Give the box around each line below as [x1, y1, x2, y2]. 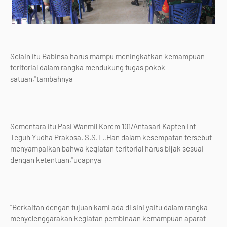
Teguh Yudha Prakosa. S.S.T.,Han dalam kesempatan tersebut [10, 133, 212, 142]
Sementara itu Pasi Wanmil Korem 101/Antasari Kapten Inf [10, 122, 196, 131]
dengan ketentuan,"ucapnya [10, 155, 103, 164]
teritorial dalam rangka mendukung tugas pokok [10, 63, 165, 72]
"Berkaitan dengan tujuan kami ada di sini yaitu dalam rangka [10, 203, 208, 212]
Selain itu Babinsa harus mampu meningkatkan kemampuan [10, 52, 205, 61]
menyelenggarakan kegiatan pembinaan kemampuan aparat [10, 214, 206, 223]
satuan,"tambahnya [10, 74, 73, 83]
